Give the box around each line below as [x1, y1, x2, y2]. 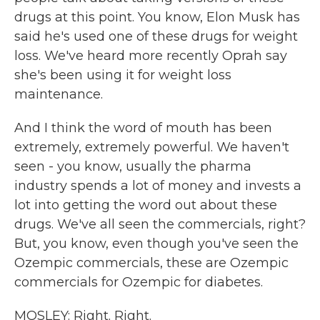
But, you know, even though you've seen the [14, 236, 299, 251]
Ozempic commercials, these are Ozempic [14, 255, 289, 271]
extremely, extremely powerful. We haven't [14, 139, 289, 155]
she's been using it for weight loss [14, 67, 231, 83]
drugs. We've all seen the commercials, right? [14, 216, 306, 232]
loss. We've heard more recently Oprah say [14, 48, 287, 64]
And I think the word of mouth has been [14, 120, 272, 136]
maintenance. [14, 86, 103, 102]
